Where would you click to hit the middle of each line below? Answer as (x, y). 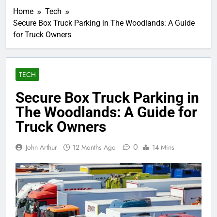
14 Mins (163, 147)
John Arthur (41, 147)
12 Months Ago (94, 147)
